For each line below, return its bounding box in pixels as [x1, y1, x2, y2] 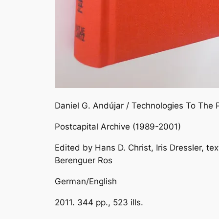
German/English [55, 176, 117, 186]
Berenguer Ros [55, 155, 112, 165]
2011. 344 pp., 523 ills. [55, 197, 143, 207]
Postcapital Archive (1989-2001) [55, 122, 181, 132]
